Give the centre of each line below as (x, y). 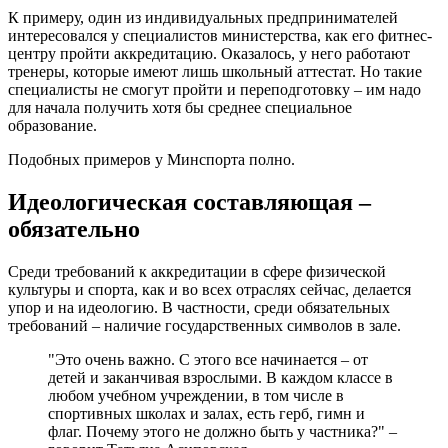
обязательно (74, 228)
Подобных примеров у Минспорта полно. (151, 160)
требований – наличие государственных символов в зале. (204, 325)
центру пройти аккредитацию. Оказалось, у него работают (209, 54)
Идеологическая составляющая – (189, 201)
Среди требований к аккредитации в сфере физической (197, 271)
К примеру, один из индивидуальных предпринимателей (203, 18)
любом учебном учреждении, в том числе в (196, 395)
